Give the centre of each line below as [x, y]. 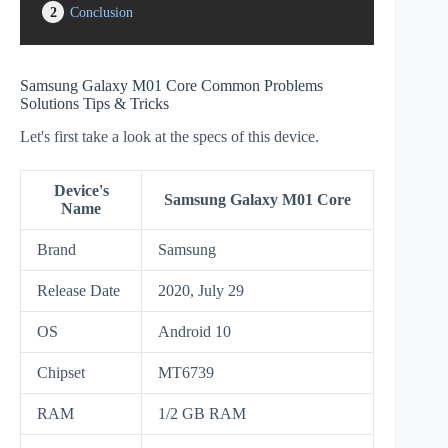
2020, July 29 [201, 290]
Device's [81, 190]
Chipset [61, 372]
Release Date [78, 290]
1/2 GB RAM [202, 413]
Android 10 [194, 331]
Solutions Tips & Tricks [94, 103]
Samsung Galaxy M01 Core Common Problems [171, 85]
